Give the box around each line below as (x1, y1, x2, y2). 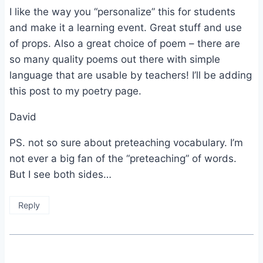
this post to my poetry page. (9, 85, 141, 97)
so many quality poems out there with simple (9, 53, 220, 65)
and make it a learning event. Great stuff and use (9, 21, 242, 33)
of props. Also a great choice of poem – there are (9, 37, 240, 49)
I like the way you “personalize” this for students (9, 5, 235, 18)
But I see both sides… (9, 168, 112, 180)
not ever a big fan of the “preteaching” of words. (9, 152, 237, 164)
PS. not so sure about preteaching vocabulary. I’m (9, 136, 243, 149)
